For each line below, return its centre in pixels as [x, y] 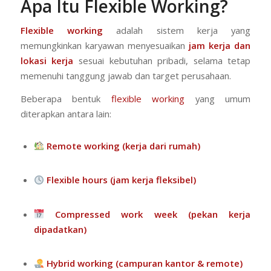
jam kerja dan [220, 45]
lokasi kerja [47, 60]
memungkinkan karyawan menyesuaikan [105, 45]
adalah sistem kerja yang [177, 30]
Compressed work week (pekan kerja [153, 214]
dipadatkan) [60, 229]
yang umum [218, 98]
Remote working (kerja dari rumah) [123, 145]
